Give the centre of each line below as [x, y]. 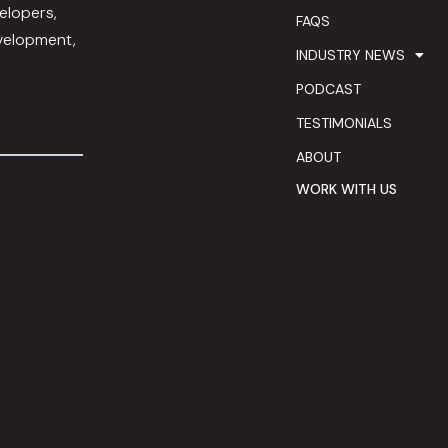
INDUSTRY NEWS [350, 55]
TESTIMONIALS [343, 123]
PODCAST [328, 89]
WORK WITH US [346, 189]
